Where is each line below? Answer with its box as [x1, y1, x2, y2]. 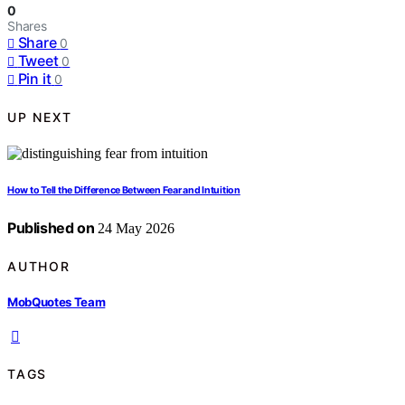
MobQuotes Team [7, 294, 106, 309]
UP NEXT [7, 108, 72, 125]
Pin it [17, 70, 52, 89]
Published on [7, 219, 95, 238]
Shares [7, 18, 47, 34]
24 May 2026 [94, 221, 175, 237]
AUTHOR [7, 258, 71, 274]
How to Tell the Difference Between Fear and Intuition [7, 184, 240, 197]
